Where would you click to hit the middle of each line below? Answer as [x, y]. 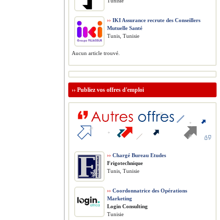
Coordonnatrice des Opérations [149, 191]
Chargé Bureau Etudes [138, 155]
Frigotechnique [125, 163]
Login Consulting [127, 206]
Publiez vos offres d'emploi [110, 90]
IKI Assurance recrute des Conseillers [156, 20]
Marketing [120, 198]
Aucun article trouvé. [96, 53]
